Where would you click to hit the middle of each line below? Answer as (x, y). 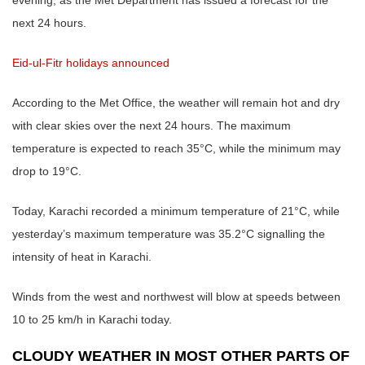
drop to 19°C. (47, 171)
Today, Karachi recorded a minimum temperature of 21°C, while (176, 211)
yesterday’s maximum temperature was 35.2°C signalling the (169, 233)
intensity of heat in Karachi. (82, 256)
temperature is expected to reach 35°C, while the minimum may (176, 148)
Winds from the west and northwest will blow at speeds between (176, 296)
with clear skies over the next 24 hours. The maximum (152, 125)
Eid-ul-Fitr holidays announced (91, 62)
